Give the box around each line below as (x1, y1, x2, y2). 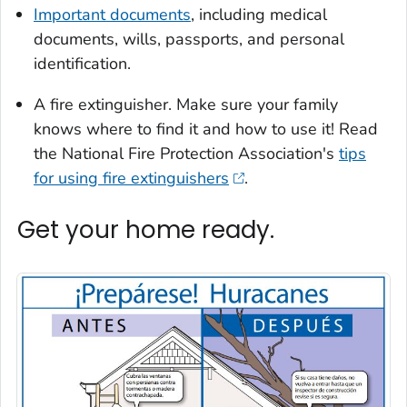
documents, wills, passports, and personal (34, 27, 344, 50)
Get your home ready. (17, 213, 274, 246)
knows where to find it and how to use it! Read (34, 117, 378, 140)
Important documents (34, 3, 191, 25)
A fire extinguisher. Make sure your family (34, 93, 338, 115)
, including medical (191, 3, 327, 25)
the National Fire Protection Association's (34, 142, 339, 164)
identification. (34, 52, 131, 74)
